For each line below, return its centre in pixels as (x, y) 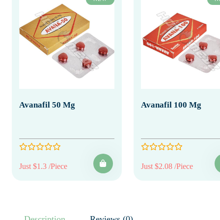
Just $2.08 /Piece (167, 166)
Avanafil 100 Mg (171, 105)
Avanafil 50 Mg (47, 105)
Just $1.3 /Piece (43, 166)
